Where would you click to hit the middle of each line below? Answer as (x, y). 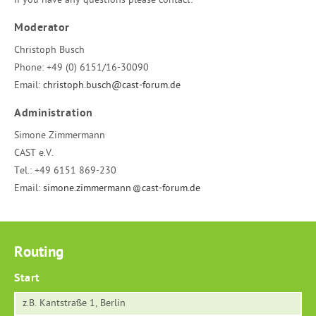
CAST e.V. (34, 154)
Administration (54, 114)
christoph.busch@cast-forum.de (112, 86)
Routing (39, 253)
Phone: (29, 68)
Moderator (42, 29)
